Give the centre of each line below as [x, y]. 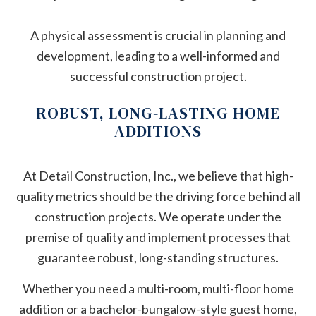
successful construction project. [158, 76]
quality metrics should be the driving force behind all [158, 196]
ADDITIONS [158, 131]
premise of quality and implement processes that [158, 237]
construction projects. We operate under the [158, 216]
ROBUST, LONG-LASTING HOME [158, 113]
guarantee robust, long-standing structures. [158, 257]
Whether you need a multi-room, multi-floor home [158, 288]
